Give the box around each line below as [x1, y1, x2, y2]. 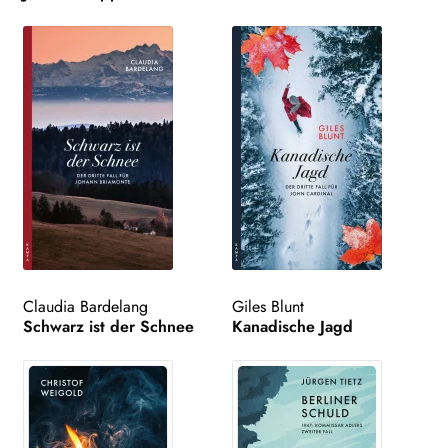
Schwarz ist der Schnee [22, 314, 194, 338]
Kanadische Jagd [232, 314, 354, 338]
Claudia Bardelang [22, 294, 148, 318]
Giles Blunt [232, 294, 305, 318]
